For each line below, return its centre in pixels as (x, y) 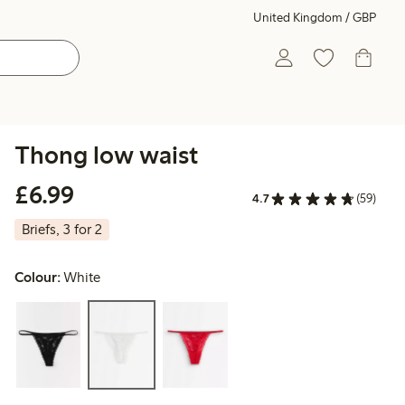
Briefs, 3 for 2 (62, 230)
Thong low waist (106, 155)
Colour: (38, 278)
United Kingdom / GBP (315, 18)
